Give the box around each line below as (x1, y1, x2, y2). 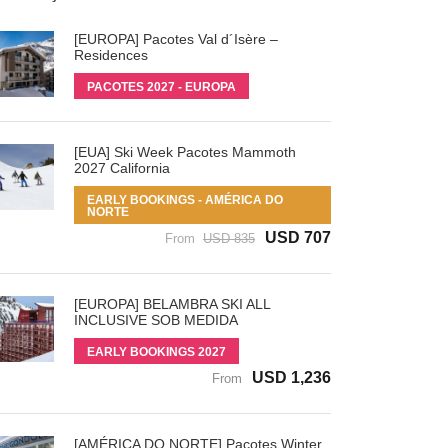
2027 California (73, 159, 170, 176)
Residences (73, 46, 148, 63)
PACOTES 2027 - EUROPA (86, 79, 236, 94)
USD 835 (203, 230, 255, 246)
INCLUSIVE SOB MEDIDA (73, 311, 238, 328)
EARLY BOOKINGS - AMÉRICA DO (86, 192, 283, 207)
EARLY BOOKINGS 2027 (86, 344, 226, 359)
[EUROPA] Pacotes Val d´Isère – (73, 30, 278, 47)
